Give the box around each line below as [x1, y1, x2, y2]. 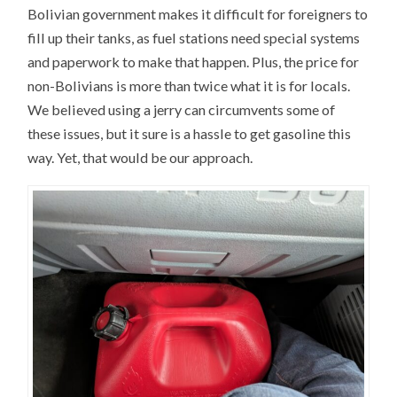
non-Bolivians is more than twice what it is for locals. [27, 77, 351, 95]
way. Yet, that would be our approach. [27, 149, 253, 167]
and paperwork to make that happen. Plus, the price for [27, 53, 360, 71]
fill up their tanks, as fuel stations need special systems [27, 29, 361, 47]
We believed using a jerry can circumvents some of [27, 101, 336, 119]
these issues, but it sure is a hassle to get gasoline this [27, 125, 352, 143]
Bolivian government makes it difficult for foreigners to [27, 5, 369, 23]
